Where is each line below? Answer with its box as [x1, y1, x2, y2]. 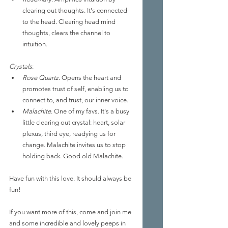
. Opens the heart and [59, 74, 123, 82]
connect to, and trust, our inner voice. [22, 96, 130, 104]
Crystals [9, 63, 32, 71]
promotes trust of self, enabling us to [22, 85, 130, 93]
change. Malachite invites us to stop [22, 141, 127, 149]
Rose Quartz [22, 74, 59, 82]
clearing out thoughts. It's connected [22, 7, 129, 15]
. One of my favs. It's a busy [51, 107, 131, 116]
